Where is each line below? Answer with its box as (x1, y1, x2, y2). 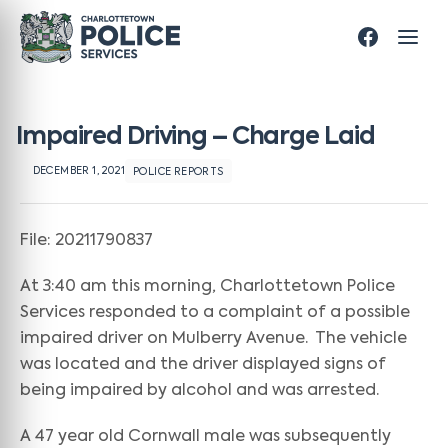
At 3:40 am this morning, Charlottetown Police (20, 279, 395, 295)
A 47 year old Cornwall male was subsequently (20, 429, 391, 445)
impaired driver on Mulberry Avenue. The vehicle (20, 331, 407, 347)
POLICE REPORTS (132, 167, 224, 177)
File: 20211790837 (20, 233, 153, 249)
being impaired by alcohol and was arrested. (20, 383, 379, 399)
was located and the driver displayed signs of (20, 357, 386, 373)
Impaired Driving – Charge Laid (16, 125, 375, 149)
